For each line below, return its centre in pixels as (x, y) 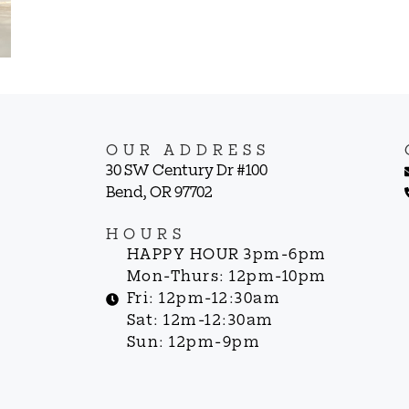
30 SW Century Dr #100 (187, 171)
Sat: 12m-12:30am (200, 321)
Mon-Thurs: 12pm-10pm (226, 277)
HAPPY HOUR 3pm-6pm (226, 255)
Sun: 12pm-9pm (194, 343)
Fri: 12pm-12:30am (204, 299)
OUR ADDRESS (189, 151)
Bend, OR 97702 (160, 193)
